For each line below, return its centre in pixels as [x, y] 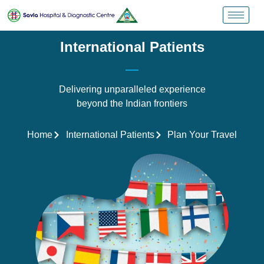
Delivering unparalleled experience [132, 89]
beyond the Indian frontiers [132, 103]
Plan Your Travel [202, 134]
